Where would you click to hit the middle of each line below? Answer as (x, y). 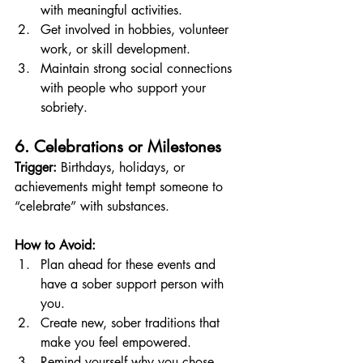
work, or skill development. (115, 49)
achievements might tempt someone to (121, 187)
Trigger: (36, 167)
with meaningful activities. (111, 10)
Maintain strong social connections (138, 68)
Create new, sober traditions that (132, 323)
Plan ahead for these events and (130, 265)
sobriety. (64, 107)
